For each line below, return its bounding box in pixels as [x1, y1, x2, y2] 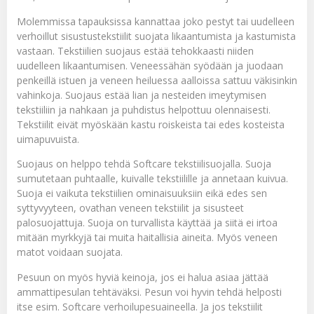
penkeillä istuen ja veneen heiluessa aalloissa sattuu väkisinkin [17, 73, 297, 87]
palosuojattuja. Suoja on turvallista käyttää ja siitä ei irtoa [17, 216, 278, 230]
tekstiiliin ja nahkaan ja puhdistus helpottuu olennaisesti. [17, 102, 271, 116]
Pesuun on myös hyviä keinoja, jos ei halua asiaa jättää [17, 270, 268, 284]
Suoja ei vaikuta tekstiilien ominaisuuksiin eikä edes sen [17, 186, 267, 200]
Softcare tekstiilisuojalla [133, 157, 240, 171]
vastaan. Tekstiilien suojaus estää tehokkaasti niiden [17, 43, 254, 57]
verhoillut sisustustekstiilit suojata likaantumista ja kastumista [17, 29, 296, 43]
